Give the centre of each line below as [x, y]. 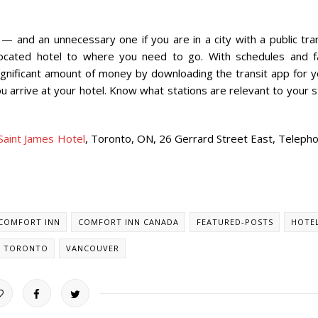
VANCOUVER [92, 248]
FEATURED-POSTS [235, 221]
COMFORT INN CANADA [128, 221]
